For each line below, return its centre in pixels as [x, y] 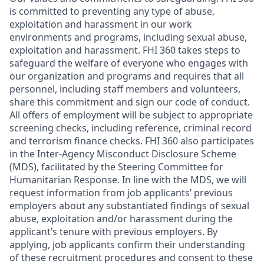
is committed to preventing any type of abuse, [112, 11]
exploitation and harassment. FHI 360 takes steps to [125, 50]
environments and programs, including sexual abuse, [128, 37]
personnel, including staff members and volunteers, [125, 89]
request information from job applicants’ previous [121, 193]
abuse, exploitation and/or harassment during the [121, 219]
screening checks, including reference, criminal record [131, 128]
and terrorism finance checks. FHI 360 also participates [132, 141]
